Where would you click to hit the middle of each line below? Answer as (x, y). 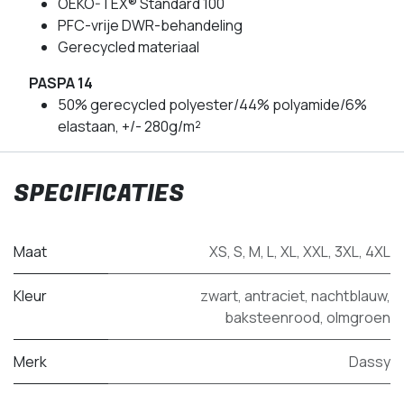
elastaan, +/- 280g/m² (129, 126)
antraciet (275, 295)
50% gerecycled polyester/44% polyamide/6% (212, 104)
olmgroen (358, 317)
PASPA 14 (61, 83)
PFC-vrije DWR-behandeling (150, 25)
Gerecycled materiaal (129, 46)
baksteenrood (272, 317)
